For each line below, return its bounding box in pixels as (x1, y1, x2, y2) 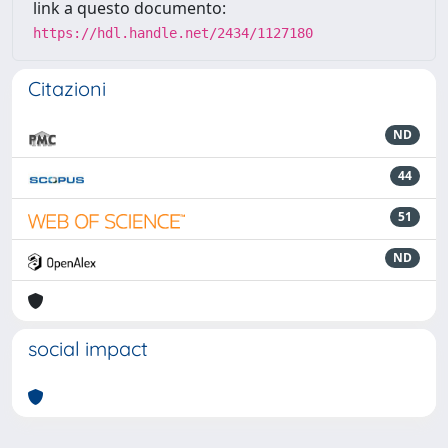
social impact (28, 336, 148, 361)
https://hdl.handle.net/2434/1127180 (33, 25, 313, 41)
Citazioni (28, 76, 106, 101)
